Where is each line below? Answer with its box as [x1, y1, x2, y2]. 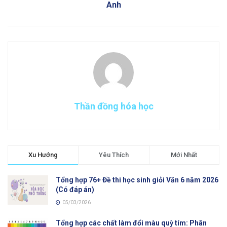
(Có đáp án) [56, 185, 94, 194]
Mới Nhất [171, 151, 198, 159]
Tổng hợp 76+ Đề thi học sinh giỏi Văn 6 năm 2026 [56, 176, 218, 184]
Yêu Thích [98, 151, 129, 159]
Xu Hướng [28, 151, 58, 159]
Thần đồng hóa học [73, 101, 154, 112]
